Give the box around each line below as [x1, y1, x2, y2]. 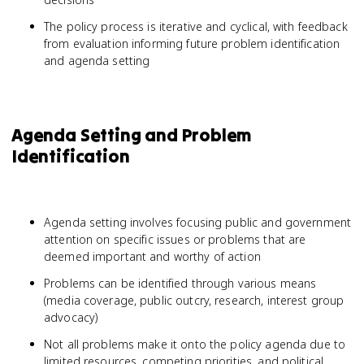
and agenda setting [44, 53, 150, 68]
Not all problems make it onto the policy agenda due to [44, 336, 346, 352]
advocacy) [44, 310, 98, 325]
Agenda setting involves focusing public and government [44, 214, 352, 230]
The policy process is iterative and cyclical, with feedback [44, 19, 348, 34]
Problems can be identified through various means [44, 275, 317, 291]
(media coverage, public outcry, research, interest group [44, 292, 344, 308]
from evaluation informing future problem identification [44, 36, 340, 51]
